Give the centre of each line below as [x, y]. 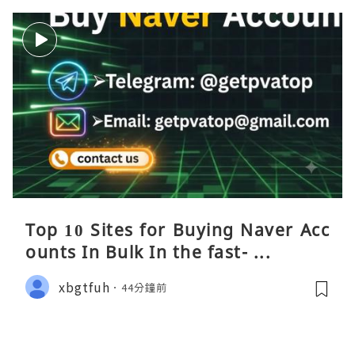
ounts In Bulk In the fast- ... [148, 252]
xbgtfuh [84, 286]
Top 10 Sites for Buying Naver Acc [177, 230]
